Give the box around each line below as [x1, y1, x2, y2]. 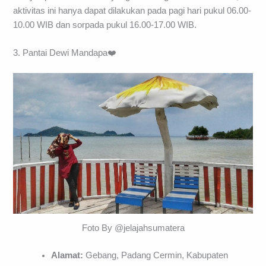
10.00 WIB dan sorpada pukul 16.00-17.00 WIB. [13, 20, 197, 30]
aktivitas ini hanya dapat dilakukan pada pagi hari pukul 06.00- [13, 5, 252, 15]
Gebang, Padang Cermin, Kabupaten [85, 250, 229, 260]
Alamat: [51, 250, 86, 260]
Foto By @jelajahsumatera [81, 223, 185, 233]
